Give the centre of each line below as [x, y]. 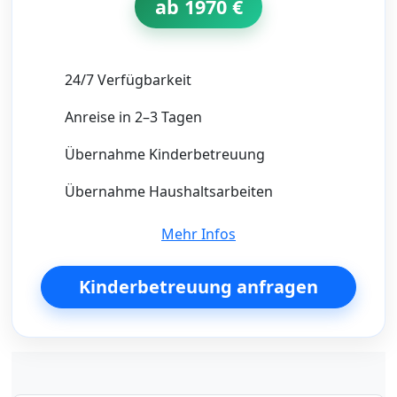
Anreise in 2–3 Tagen [133, 117]
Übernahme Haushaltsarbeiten [168, 191]
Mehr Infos [198, 234]
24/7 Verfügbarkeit [128, 80]
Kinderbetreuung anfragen [198, 286]
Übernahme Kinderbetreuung [164, 154]
